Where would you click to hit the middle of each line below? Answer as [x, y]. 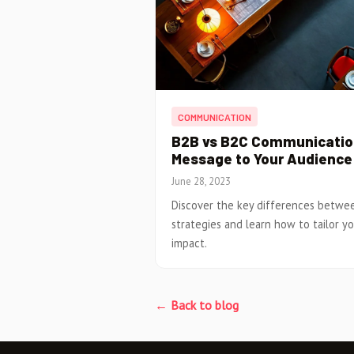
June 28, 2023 [201, 181]
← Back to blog [197, 305]
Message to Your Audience [262, 159]
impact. [189, 243]
